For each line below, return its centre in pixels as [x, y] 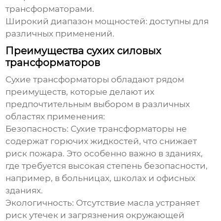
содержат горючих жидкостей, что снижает [101, 141]
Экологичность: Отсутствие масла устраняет [103, 203]
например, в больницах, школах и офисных [101, 178]
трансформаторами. [50, 9]
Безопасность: [38, 129]
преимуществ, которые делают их [80, 92]
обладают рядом [147, 80]
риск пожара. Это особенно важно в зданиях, [104, 154]
